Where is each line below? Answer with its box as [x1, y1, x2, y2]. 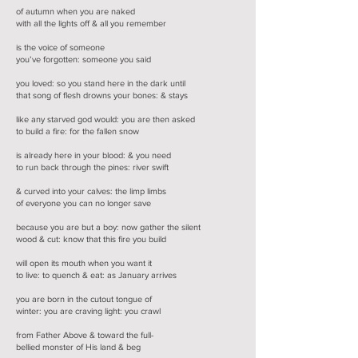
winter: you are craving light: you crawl [16, 306, 161, 316]
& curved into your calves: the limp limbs [16, 186, 166, 196]
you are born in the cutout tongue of [16, 294, 152, 304]
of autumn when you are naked [16, 6, 135, 16]
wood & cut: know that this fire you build [16, 234, 166, 244]
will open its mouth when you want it [16, 258, 152, 268]
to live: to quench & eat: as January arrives [16, 270, 177, 280]
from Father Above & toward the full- [16, 330, 153, 340]
